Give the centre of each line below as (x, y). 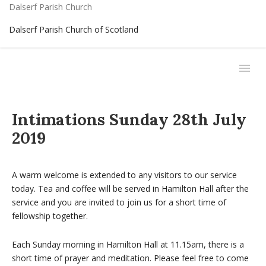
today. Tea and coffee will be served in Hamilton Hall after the (130, 189)
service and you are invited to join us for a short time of (119, 202)
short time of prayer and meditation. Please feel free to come (130, 258)
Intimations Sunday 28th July (129, 119)
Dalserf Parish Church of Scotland (74, 29)
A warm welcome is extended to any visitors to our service (124, 175)
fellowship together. (50, 216)
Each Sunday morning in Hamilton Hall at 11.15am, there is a (128, 244)
